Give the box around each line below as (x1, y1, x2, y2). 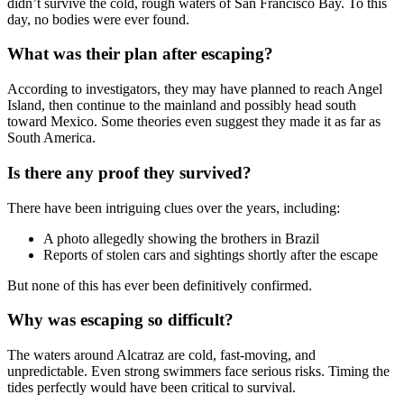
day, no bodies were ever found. (7, 11, 189, 27)
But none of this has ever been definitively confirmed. (7, 277, 312, 293)
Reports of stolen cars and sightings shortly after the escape (43, 246, 378, 262)
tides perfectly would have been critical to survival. (7, 379, 296, 395)
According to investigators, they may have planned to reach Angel (7, 81, 382, 97)
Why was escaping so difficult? (7, 310, 234, 330)
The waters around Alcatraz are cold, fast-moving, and (7, 346, 316, 363)
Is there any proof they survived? (7, 162, 252, 182)
